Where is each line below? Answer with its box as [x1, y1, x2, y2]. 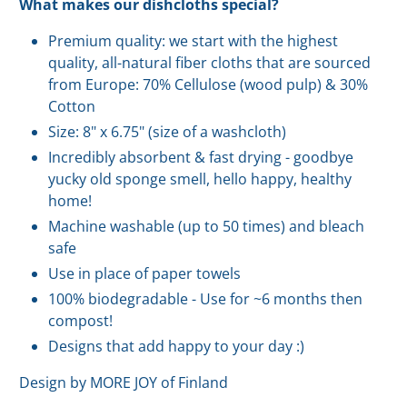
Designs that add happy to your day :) [48, 336, 305, 357]
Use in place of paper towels [48, 263, 245, 284]
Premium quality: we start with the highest [48, 31, 339, 52]
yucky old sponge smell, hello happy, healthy [48, 169, 352, 190]
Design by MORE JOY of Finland [19, 372, 229, 393]
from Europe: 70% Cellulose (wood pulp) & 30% [48, 74, 369, 95]
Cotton [48, 96, 96, 117]
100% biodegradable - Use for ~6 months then [48, 289, 363, 310]
